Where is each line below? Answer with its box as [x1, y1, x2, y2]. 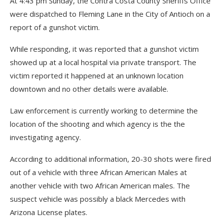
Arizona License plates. [10, 207, 87, 217]
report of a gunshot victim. [10, 22, 100, 32]
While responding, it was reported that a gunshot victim [10, 44, 199, 54]
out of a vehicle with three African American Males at [10, 167, 187, 177]
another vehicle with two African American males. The [10, 181, 190, 190]
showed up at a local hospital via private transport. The [10, 57, 196, 67]
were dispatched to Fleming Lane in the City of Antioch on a [10, 9, 210, 19]
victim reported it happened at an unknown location [10, 71, 184, 80]
